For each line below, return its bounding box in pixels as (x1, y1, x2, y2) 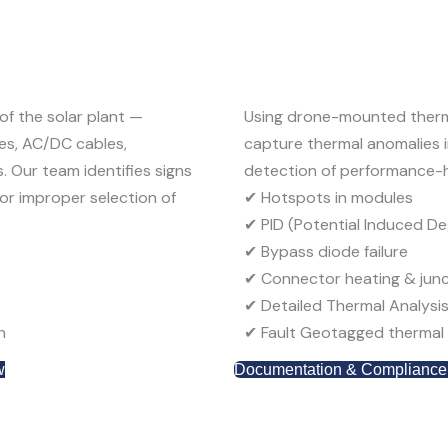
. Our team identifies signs (4, 159, 192, 181)
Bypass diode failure (257, 240, 408, 262)
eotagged (312, 321, 384, 343)
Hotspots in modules (257, 186, 413, 208)
